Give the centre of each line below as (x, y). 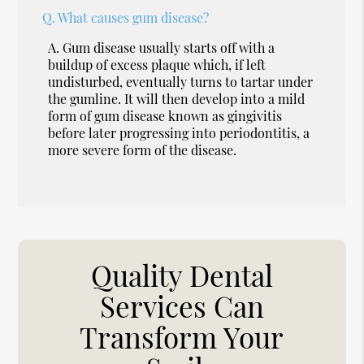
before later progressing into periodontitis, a (179, 132)
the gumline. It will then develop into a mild (177, 98)
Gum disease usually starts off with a (169, 47)
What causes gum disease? (134, 17)
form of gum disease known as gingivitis (165, 115)
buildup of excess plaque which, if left (157, 64)
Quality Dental (182, 275)
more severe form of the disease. (143, 149)
